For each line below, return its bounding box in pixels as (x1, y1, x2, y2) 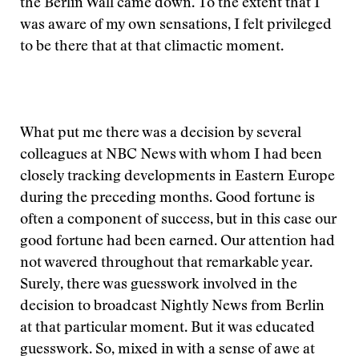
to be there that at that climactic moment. (20, 40, 284, 54)
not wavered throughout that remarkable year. (20, 256, 313, 271)
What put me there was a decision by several (20, 127, 301, 141)
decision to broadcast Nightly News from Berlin (20, 300, 325, 314)
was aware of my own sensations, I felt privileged (20, 18, 332, 33)
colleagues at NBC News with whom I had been (20, 148, 322, 163)
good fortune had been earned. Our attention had (20, 235, 335, 249)
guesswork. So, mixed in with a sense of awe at (20, 343, 315, 357)
